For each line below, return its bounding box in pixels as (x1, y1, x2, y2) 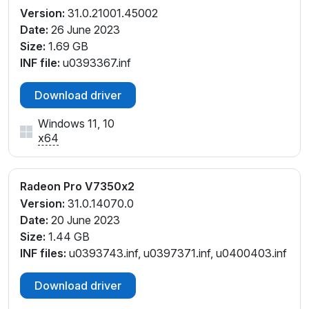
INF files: (20, 246, 66, 260)
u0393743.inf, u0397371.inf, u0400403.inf (66, 246, 287, 260)
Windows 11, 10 (38, 116, 114, 130)
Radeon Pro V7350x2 (20, 179, 134, 193)
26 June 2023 (48, 22, 120, 37)
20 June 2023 (48, 212, 120, 227)
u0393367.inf (60, 55, 131, 70)
